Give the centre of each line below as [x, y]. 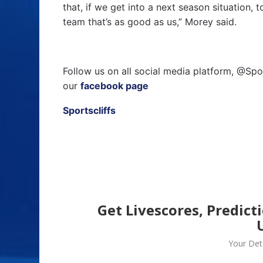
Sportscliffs [89, 110]
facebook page [114, 85]
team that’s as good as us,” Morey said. [150, 21]
